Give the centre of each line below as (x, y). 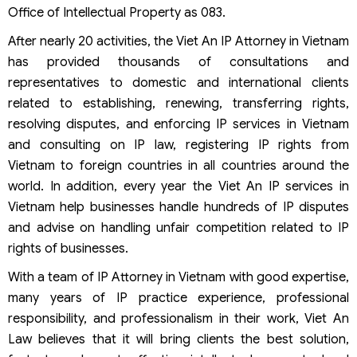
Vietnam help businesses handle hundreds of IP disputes (178, 207)
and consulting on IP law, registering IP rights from (178, 145)
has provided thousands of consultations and (178, 62)
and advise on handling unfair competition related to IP (178, 228)
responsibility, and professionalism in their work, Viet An (178, 319)
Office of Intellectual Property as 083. (117, 13)
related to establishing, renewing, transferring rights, (178, 104)
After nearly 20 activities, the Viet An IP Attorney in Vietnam (178, 41)
